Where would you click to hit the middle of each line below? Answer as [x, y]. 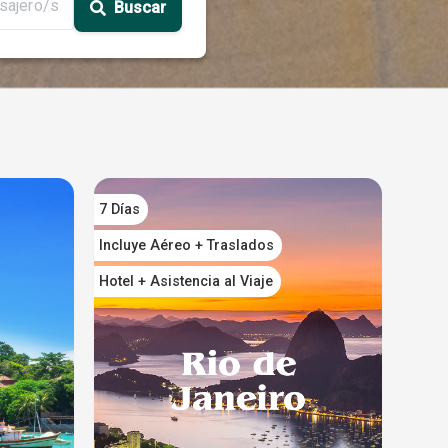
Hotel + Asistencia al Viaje [185, 281]
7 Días [119, 209]
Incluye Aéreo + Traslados [186, 245]
